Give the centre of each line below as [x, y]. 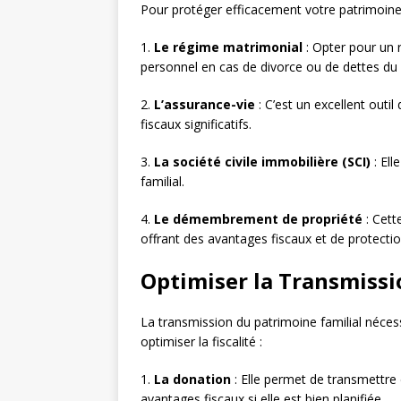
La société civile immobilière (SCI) [262, 162]
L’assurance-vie [205, 105]
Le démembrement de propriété [258, 219]
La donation [192, 380]
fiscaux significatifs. [196, 124]
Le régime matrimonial [228, 47]
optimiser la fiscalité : [201, 342]
